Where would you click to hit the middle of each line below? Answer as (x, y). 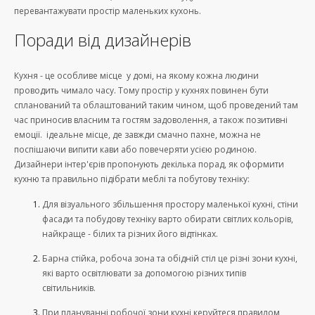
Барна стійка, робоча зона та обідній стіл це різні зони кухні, (170, 258)
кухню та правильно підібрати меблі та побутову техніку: (132, 179)
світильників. (69, 288)
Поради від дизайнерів (103, 40)
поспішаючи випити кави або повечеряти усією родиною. (135, 150)
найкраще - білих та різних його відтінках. (130, 233)
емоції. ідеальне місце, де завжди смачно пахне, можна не (137, 135)
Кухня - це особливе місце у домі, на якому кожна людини (136, 76)
